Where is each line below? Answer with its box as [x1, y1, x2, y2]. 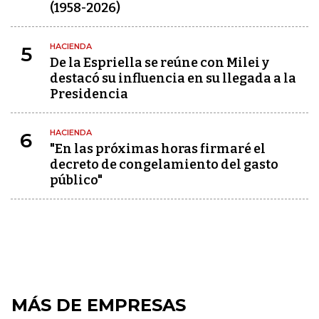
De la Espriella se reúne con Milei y [50, 55, 269, 70]
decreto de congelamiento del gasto [50, 157, 278, 172]
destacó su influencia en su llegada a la [50, 70, 296, 86]
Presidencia [50, 86, 128, 102]
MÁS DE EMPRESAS [11, 295, 186, 315]
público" [50, 172, 103, 188]
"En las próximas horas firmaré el [50, 141, 266, 157]
